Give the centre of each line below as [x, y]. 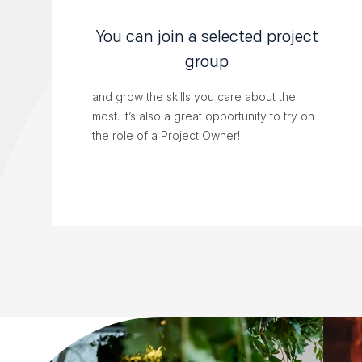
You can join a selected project [207, 37]
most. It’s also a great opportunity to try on [203, 116]
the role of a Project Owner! [166, 136]
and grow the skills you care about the [194, 97]
